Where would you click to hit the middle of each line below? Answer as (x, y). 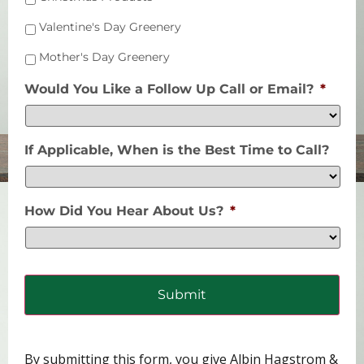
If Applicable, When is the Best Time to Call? (177, 150)
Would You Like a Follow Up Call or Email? (169, 89)
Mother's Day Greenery (104, 57)
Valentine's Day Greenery (110, 27)
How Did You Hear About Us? (124, 211)
